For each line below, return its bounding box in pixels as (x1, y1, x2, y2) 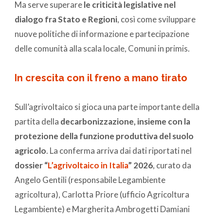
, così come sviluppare (117, 14, 196, 25)
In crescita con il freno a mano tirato (15, 72, 187, 84)
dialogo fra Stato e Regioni (15, 14, 117, 25)
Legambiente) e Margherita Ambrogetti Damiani (15, 204, 190, 215)
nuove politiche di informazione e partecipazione (15, 29, 189, 39)
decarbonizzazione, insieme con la (60, 116, 190, 127)
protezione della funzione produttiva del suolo (15, 131, 194, 142)
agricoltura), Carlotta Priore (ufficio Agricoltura (15, 189, 189, 200)
